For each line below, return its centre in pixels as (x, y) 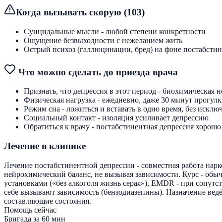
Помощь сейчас (30, 210)
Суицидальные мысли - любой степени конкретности (115, 31)
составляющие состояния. (48, 201)
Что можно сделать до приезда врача (97, 72)
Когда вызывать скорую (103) (80, 12)
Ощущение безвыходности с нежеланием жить (103, 40)
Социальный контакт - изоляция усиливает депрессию (116, 118)
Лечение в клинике (45, 146)
